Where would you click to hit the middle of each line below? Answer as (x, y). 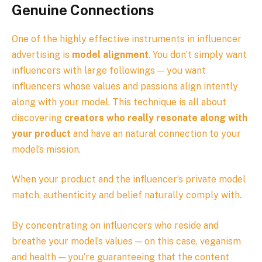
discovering (38, 118)
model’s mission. (46, 149)
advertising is (42, 54)
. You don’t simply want (198, 54)
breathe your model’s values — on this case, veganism (126, 241)
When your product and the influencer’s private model (129, 180)
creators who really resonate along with (156, 118)
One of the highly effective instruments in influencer (127, 39)
